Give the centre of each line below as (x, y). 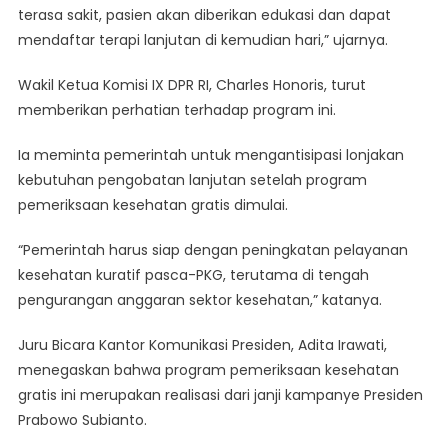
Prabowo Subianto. (82, 419)
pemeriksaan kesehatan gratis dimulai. (152, 204)
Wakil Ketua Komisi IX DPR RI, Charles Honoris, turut (191, 84)
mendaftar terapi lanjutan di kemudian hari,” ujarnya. (202, 39)
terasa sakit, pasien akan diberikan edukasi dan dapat (204, 14)
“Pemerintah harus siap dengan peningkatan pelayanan (212, 249)
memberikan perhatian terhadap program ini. (176, 109)
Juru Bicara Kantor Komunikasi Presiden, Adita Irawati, (202, 344)
